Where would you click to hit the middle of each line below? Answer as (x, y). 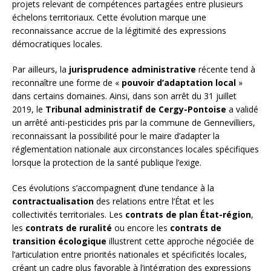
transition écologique (59, 241)
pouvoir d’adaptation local (179, 83)
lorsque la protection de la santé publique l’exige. (107, 163)
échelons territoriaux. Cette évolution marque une (109, 18)
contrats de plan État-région (188, 215)
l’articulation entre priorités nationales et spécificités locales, (129, 255)
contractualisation (53, 201)
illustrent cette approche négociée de (180, 241)
